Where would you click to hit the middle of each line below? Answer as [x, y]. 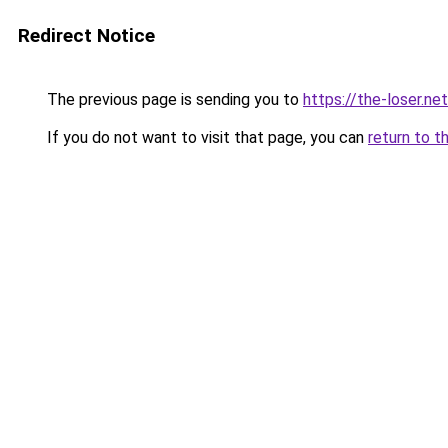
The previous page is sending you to [173, 99]
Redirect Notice [86, 35]
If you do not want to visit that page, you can [205, 137]
